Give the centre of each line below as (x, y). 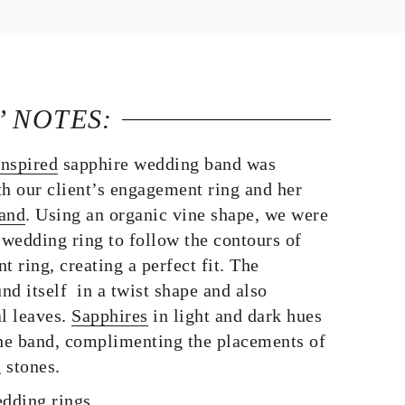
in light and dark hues (235, 316)
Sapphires (110, 316)
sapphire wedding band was (167, 164)
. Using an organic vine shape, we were (177, 214)
